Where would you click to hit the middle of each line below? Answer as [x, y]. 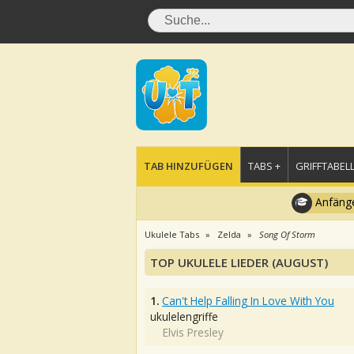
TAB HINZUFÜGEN [188, 166]
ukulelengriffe [184, 316]
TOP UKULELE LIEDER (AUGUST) [239, 262]
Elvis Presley [193, 332]
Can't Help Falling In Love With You [248, 301]
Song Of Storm [287, 234]
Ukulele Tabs [172, 234]
